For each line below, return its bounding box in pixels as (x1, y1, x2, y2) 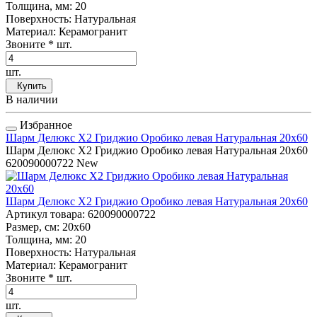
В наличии (6, 93, 58, 106)
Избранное (17, 119, 72, 132)
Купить (11, 81, 47, 92)
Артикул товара (6, 208, 82, 221)
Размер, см (6, 221, 57, 234)
